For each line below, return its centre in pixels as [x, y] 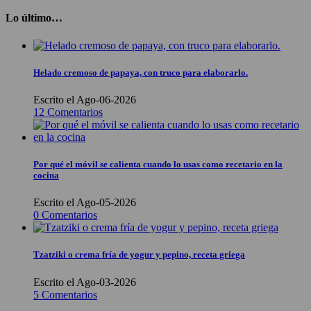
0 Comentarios [65, 215]
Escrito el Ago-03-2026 [85, 282]
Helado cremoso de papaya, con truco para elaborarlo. [141, 72]
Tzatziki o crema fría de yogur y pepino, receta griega [139, 255]
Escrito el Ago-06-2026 [85, 99]
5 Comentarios [65, 294]
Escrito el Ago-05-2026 [85, 203]
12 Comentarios [68, 112]
